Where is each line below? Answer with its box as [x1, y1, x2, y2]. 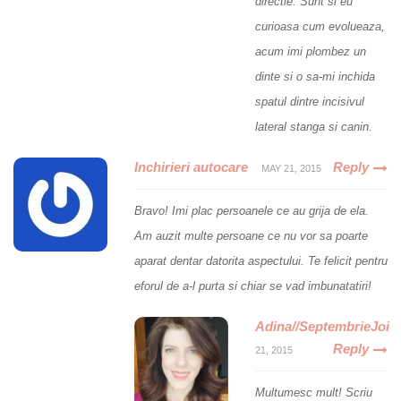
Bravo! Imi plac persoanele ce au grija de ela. [134, 203, 369, 218]
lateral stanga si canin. [255, 119, 372, 133]
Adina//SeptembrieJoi [255, 318, 389, 334]
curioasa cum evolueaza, [255, 19, 385, 33]
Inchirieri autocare [134, 158, 248, 175]
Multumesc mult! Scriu [255, 385, 372, 399]
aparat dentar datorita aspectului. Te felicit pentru [134, 253, 388, 268]
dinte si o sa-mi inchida [255, 69, 375, 83]
